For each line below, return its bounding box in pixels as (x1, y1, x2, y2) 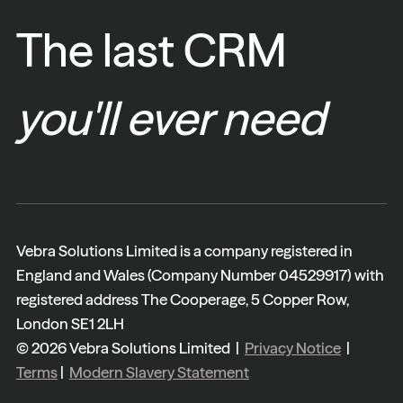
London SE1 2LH (15, 313, 124, 333)
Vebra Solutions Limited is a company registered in (15, 240, 353, 260)
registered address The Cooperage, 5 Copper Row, (15, 289, 349, 309)
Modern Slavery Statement (68, 362, 249, 381)
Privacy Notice (244, 337, 341, 357)
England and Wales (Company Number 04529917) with (15, 264, 384, 284)
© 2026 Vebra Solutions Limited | (15, 337, 245, 357)
